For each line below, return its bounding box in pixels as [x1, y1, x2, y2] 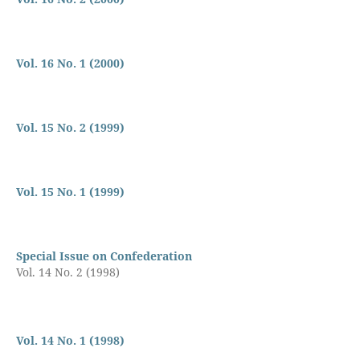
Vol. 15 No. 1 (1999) [15, 183, 125, 199]
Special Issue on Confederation [15, 247, 192, 264]
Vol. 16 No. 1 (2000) [15, 55, 125, 71]
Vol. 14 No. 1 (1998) [15, 332, 125, 348]
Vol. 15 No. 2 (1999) [15, 119, 125, 135]
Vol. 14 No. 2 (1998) [15, 264, 120, 280]
